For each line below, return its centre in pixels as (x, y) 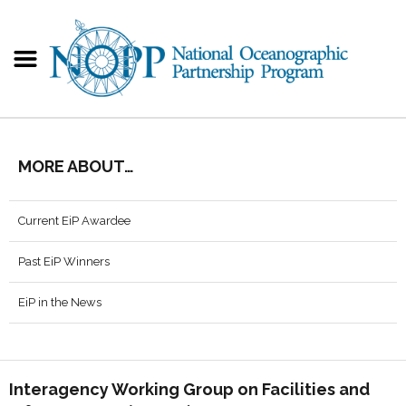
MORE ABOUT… (76, 166)
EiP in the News (60, 302)
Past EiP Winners (64, 261)
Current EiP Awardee (74, 221)
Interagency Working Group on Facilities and (189, 389)
